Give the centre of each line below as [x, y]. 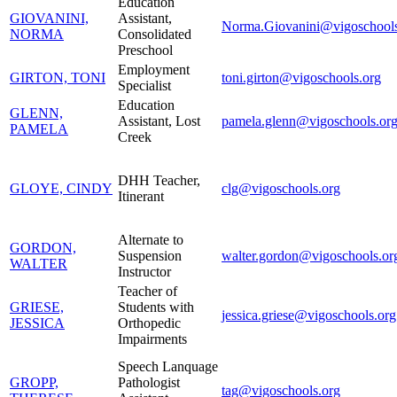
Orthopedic [149, 323]
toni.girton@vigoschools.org [301, 77]
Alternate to [151, 239]
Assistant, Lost [159, 121]
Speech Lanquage [168, 366]
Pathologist [149, 382]
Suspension [150, 255]
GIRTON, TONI [58, 77]
